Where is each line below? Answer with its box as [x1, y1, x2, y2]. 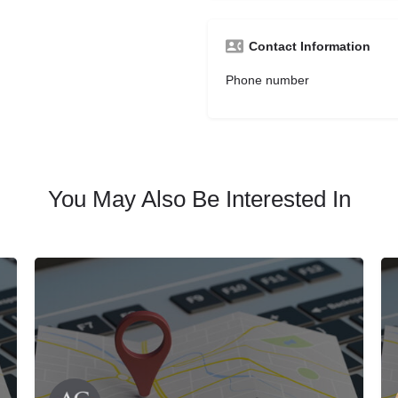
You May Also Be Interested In [47, 186, 351, 212]
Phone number [226, 73, 309, 87]
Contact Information [249, 39, 370, 53]
